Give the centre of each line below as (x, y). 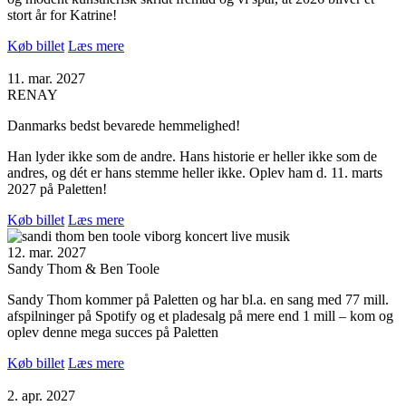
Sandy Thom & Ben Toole (83, 268)
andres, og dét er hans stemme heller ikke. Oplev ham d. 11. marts (195, 172)
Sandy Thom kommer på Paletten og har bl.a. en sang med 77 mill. (198, 299)
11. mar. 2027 (46, 78)
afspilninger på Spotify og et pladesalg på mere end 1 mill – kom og (200, 315)
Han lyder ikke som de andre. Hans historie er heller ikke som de (192, 156)
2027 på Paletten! (57, 188)
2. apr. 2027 (41, 395)
